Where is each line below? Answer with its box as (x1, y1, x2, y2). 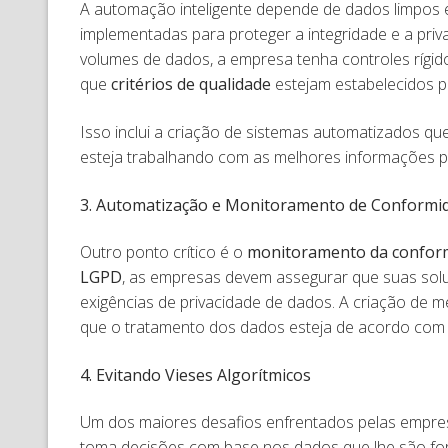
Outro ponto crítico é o (80, 241, 247, 264)
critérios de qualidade (111, 73, 271, 96)
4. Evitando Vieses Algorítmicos (80, 363, 311, 386)
